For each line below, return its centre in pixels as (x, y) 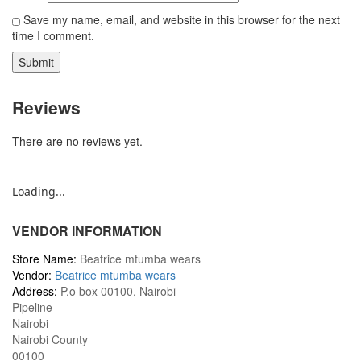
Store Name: (44, 259)
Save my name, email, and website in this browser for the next (182, 20)
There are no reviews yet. (77, 141)
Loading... (39, 192)
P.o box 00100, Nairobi (118, 291)
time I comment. (53, 36)
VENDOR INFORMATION (87, 231)
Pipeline (32, 307)
